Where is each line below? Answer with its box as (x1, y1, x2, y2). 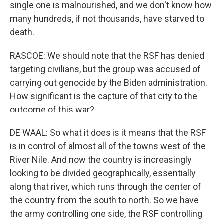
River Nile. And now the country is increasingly (10, 154, 192, 165)
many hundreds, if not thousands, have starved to (10, 13, 204, 24)
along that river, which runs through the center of (10, 181, 201, 192)
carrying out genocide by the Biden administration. (10, 77, 207, 88)
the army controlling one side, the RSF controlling (10, 208, 202, 219)
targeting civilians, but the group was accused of (10, 64, 201, 74)
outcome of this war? (10, 104, 94, 114)
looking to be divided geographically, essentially (10, 168, 196, 178)
